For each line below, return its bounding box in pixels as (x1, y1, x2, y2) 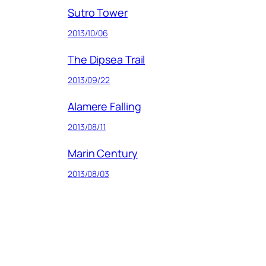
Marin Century (67, 146, 138, 161)
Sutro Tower (67, 5, 128, 20)
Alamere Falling (67, 99, 141, 114)
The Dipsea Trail (67, 52, 145, 67)
